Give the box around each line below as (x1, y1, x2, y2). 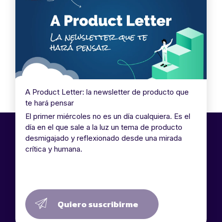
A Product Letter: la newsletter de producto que (25, 87, 189, 97)
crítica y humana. (25, 144, 82, 154)
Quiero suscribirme (57, 198, 138, 211)
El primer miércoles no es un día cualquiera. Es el (25, 111, 190, 121)
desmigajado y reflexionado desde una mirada (25, 133, 182, 143)
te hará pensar (25, 98, 74, 108)
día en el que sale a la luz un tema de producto (25, 122, 182, 132)
